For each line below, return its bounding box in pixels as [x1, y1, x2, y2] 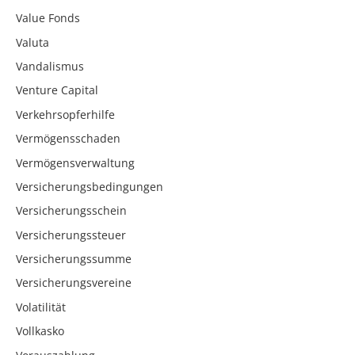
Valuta [16, 34, 49, 50]
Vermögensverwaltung [16, 155, 135, 170]
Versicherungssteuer [16, 227, 126, 242]
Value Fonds [16, 10, 80, 26]
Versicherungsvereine [16, 275, 132, 291]
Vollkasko [16, 323, 64, 339]
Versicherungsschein [16, 203, 127, 219]
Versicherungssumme [16, 251, 132, 267]
